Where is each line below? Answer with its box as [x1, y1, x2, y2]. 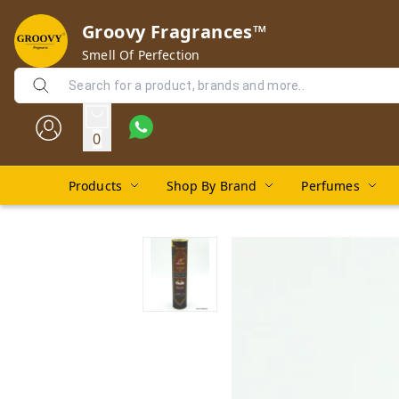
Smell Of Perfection [82, 45, 200, 63]
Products [68, 177, 123, 194]
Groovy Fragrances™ [82, 19, 267, 44]
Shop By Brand [167, 177, 257, 194]
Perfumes [301, 177, 360, 194]
